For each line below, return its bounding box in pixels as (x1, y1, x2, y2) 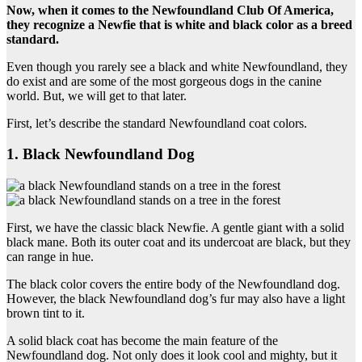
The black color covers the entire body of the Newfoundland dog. (6, 277, 340, 292)
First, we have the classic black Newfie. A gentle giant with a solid (6, 221, 344, 235)
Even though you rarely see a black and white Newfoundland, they (6, 59, 347, 74)
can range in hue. (6, 250, 94, 264)
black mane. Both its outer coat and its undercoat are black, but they (6, 235, 351, 250)
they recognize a (6, 17, 98, 32)
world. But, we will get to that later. (6, 88, 187, 103)
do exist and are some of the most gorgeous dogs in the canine (6, 74, 322, 88)
